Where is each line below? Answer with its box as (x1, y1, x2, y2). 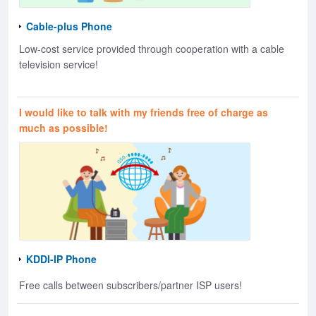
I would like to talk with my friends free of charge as (19, 105, 268, 120)
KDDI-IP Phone (26, 252, 97, 267)
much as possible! (19, 121, 108, 135)
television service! (19, 57, 98, 72)
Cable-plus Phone (26, 19, 112, 34)
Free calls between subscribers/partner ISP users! (19, 278, 242, 293)
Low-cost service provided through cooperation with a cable (19, 42, 284, 56)
